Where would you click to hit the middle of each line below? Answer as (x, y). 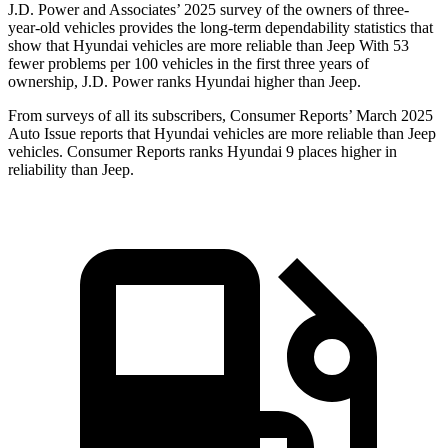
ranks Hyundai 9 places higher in (291, 152)
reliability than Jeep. (71, 170)
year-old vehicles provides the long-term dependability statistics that (220, 28)
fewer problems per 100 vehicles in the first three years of (188, 64)
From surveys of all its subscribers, (119, 116)
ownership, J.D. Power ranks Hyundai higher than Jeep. (184, 82)
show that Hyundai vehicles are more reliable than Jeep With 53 (208, 46)
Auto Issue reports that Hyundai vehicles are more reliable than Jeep (222, 134)
